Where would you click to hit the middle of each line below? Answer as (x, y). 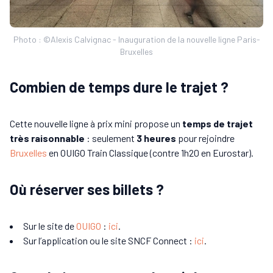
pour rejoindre (205, 138)
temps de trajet (217, 124)
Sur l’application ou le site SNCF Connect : (109, 241)
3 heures (156, 138)
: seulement (111, 138)
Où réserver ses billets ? (87, 190)
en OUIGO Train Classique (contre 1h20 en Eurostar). (150, 153)
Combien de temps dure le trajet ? (119, 87)
